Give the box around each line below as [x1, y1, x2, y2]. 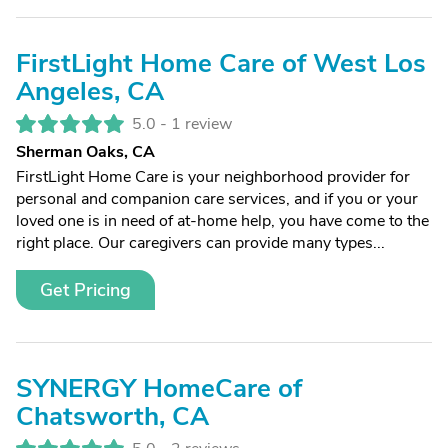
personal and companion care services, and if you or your [16, 188, 418, 210]
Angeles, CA [16, 74, 164, 109]
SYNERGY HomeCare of [16, 371, 302, 406]
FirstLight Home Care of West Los [16, 46, 426, 81]
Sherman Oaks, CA [16, 141, 155, 163]
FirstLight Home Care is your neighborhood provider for [16, 166, 410, 188]
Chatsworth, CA [16, 399, 209, 434]
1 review [171, 113, 232, 135]
